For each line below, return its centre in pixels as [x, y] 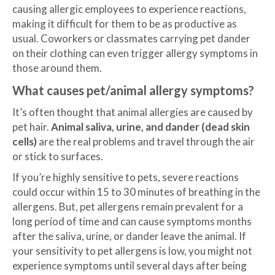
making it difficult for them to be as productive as [125, 23]
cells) [25, 141]
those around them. [57, 68]
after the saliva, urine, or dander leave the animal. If [129, 236]
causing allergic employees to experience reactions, [129, 9]
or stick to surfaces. [58, 156]
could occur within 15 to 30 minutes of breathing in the [136, 192]
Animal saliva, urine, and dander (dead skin [150, 126]
